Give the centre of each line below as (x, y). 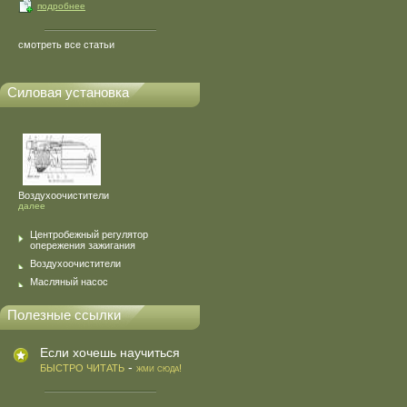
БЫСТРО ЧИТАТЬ (82, 368)
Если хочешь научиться (110, 352)
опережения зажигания (83, 245)
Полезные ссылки (64, 315)
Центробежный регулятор (89, 234)
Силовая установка (68, 92)
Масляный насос (69, 282)
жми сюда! (159, 368)
